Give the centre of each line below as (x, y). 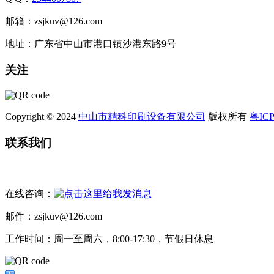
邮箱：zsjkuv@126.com (54, 21)
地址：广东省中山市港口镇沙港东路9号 (91, 44)
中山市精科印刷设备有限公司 (142, 116)
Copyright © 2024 (42, 116)
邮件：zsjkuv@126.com (54, 217)
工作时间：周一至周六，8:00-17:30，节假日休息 (109, 239)
